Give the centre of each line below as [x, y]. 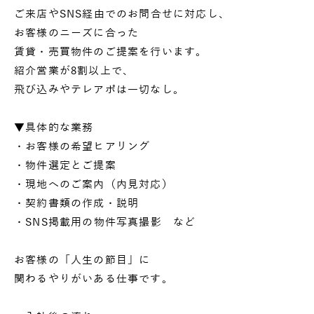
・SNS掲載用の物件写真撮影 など [105, 222]
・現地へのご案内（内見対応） [94, 184]
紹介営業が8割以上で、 [74, 70]
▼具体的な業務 [54, 127]
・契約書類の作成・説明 [77, 203]
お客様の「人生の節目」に [82, 260]
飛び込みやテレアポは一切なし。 [99, 89]
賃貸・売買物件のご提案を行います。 [111, 52]
